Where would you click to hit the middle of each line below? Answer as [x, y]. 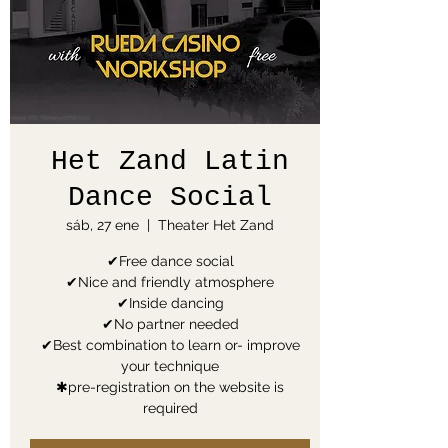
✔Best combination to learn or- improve [170, 345]
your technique [170, 366]
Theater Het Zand [216, 225]
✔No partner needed [170, 324]
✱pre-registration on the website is [170, 387]
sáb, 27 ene [102, 225]
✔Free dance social [170, 261]
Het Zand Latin [170, 161]
